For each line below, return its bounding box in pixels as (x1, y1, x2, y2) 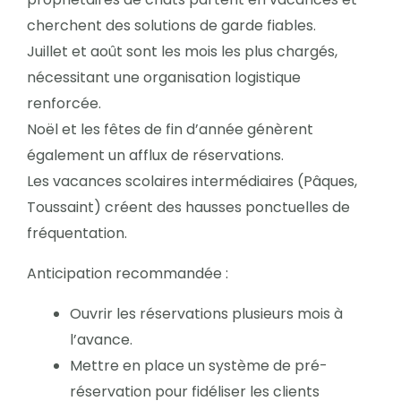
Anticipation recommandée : (27, 262, 228, 284)
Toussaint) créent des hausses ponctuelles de (27, 196, 350, 218)
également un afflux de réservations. (27, 144, 284, 166)
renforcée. (27, 92, 101, 114)
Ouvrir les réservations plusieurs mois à (70, 303, 343, 324)
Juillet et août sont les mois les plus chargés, (27, 40, 337, 62)
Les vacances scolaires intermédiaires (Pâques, (27, 170, 357, 192)
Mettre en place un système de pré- (70, 354, 328, 376)
